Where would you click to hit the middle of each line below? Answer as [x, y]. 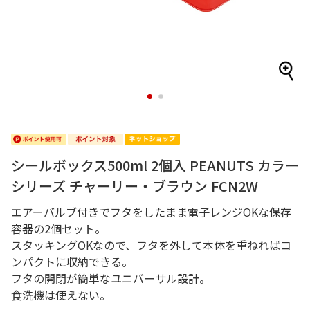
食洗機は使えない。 [61, 295]
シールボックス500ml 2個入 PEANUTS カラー [155, 165]
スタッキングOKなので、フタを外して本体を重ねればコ [151, 245]
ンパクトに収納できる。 [72, 262]
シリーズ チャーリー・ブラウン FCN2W [135, 186]
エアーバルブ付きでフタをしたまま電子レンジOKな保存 [151, 212]
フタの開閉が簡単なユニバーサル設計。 [111, 278]
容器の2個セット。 [58, 228]
